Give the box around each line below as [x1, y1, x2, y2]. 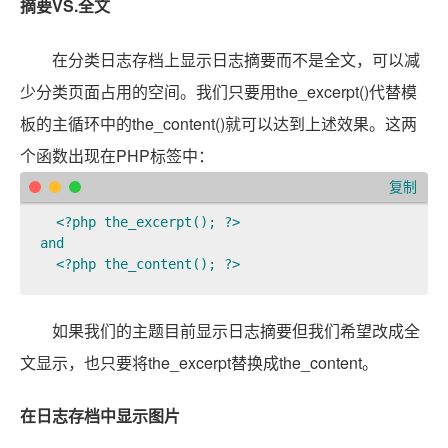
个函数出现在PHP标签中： [20, 143, 214, 167]
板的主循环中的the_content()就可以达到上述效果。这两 [20, 111, 417, 135]
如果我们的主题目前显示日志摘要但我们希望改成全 [52, 318, 420, 342]
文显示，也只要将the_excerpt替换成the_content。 [20, 350, 378, 374]
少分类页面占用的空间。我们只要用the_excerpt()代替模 [20, 79, 417, 103]
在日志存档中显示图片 [20, 403, 180, 427]
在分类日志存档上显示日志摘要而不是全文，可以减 [52, 47, 420, 71]
